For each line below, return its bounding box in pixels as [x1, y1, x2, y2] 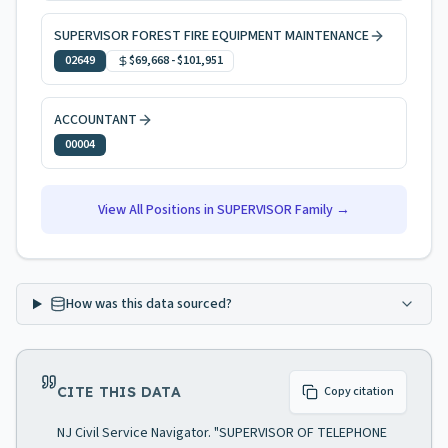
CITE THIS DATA [57, 383, 181, 401]
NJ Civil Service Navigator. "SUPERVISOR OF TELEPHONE [57, 423, 387, 443]
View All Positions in [98, 200, 217, 220]
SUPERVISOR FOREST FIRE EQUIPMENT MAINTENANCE [54, 26, 369, 46]
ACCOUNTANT [54, 110, 137, 130]
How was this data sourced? [65, 294, 232, 314]
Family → [292, 200, 350, 220]
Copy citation [324, 383, 394, 400]
